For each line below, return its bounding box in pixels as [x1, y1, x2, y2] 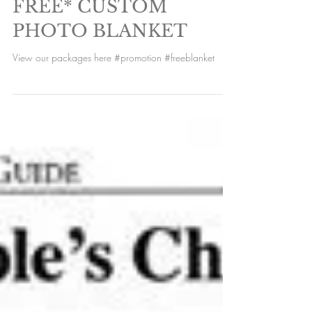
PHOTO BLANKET [13, 90, 187, 111]
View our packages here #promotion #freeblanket [13, 120, 214, 134]
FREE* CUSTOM [13, 65, 167, 87]
